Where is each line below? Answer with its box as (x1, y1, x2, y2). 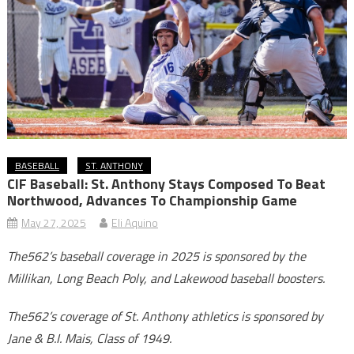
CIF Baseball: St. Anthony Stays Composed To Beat (6, 173, 326, 195)
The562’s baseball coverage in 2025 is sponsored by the (6, 247, 306, 266)
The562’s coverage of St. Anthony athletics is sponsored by (6, 307, 323, 326)
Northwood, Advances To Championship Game (6, 190, 297, 212)
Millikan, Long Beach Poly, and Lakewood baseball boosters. (6, 269, 325, 288)
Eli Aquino (111, 214, 158, 232)
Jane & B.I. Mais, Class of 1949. (6, 329, 171, 348)
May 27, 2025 (21, 214, 86, 232)
